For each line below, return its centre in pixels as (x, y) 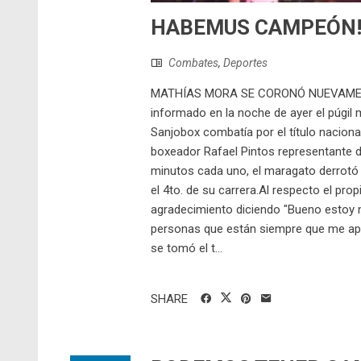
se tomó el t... (187, 248)
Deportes (245, 62)
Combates (193, 62)
